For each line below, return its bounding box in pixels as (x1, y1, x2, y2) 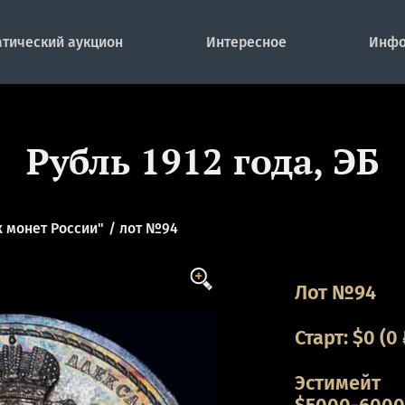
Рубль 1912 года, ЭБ (25, 137, 380, 185)
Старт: (295, 326, 353, 350)
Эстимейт (295, 371, 381, 395)
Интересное (205, 33, 287, 51)
